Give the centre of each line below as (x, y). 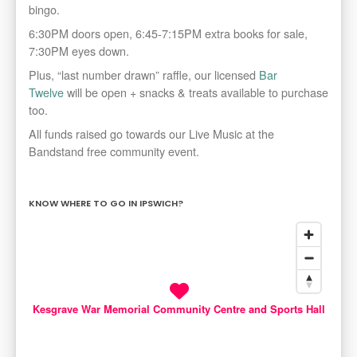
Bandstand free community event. (114, 151)
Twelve (46, 92)
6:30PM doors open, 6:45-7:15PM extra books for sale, (168, 33)
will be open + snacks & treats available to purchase (196, 92)
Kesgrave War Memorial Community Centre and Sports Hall (178, 309)
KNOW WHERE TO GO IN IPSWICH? (106, 204)
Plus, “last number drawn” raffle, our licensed (144, 75)
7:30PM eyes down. (79, 51)
